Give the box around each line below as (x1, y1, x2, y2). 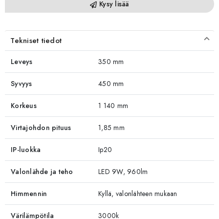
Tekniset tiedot (10, 35, 62, 46)
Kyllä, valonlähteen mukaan (98, 188, 177, 198)
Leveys (11, 56, 33, 66)
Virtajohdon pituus (11, 122, 71, 132)
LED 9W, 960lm (98, 166, 148, 176)
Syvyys (11, 78, 32, 88)
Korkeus (11, 100, 37, 110)
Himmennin (11, 188, 47, 198)
